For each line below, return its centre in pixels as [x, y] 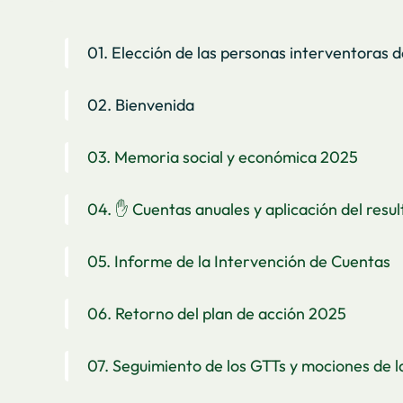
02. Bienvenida [141, 104]
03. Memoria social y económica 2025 [223, 157]
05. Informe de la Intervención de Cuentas [239, 261]
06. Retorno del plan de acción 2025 [217, 313]
